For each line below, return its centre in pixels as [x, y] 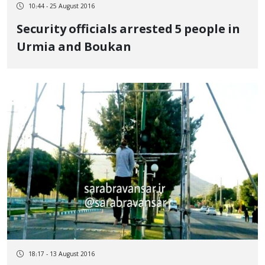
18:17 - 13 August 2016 [62, 254]
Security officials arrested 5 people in [128, 30]
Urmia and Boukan [74, 48]
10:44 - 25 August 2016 [62, 7]
